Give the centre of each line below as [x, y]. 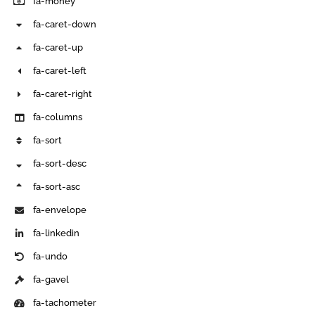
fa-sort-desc [60, 164]
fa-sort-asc [57, 187]
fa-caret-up [58, 48]
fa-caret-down [65, 25]
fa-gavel [51, 280]
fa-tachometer [65, 303]
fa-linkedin [57, 233]
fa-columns [58, 117]
